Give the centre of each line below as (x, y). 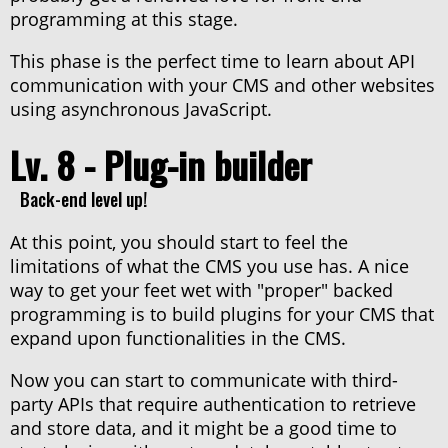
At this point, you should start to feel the (179, 242)
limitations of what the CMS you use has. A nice (209, 266)
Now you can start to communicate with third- (204, 380)
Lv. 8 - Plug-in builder (161, 165)
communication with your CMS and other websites (222, 85)
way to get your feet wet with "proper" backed (201, 290)
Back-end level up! (83, 199)
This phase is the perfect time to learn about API (212, 61)
